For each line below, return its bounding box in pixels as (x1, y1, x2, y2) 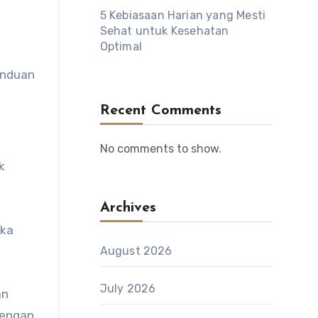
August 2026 (99, 244, 172, 258)
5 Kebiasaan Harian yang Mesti (99, 9, 266, 22)
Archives (99, 201, 156, 215)
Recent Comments (99, 104, 221, 118)
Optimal (99, 40, 142, 53)
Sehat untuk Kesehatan (99, 24, 229, 38)
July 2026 (99, 282, 156, 295)
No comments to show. (99, 142, 221, 155)
